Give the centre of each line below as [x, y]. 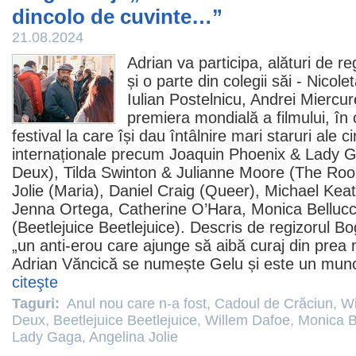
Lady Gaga [47, 337]
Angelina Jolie [133, 337]
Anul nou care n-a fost [137, 304]
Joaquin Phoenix [227, 154]
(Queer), [230, 191]
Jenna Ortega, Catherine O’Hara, [132, 209]
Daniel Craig [152, 191]
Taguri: [38, 304]
